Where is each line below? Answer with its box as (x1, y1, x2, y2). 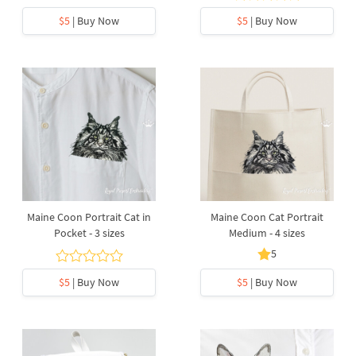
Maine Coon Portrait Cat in (27, 210, 151, 224)
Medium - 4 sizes (229, 226, 305, 240)
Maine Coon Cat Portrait (211, 210, 323, 224)
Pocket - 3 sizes (53, 226, 125, 240)
